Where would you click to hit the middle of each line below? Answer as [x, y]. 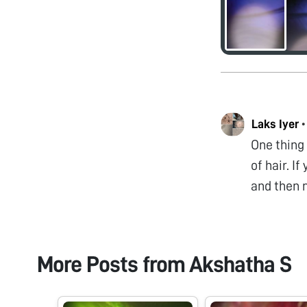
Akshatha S [240, 264]
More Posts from [113, 264]
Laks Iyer [275, 124]
